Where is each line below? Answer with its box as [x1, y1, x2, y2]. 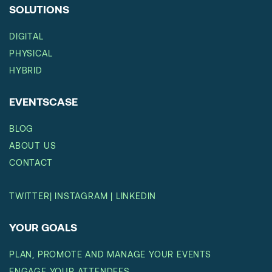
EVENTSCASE [9, 94, 78, 108]
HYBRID [9, 64, 42, 75]
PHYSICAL [9, 47, 53, 58]
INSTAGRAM [55, 190, 108, 201]
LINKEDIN [115, 190, 157, 201]
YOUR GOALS [9, 220, 77, 234]
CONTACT [9, 157, 53, 168]
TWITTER [9, 190, 50, 201]
